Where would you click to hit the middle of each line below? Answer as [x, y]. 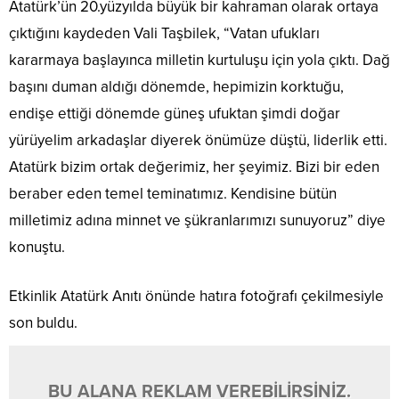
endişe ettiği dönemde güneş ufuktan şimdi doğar [175, 114]
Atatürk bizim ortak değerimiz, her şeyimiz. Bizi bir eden [194, 167]
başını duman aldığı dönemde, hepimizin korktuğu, [176, 87]
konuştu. [37, 248]
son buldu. [43, 323]
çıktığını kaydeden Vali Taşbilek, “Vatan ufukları [164, 34]
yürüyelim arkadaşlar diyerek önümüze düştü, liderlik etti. [198, 141]
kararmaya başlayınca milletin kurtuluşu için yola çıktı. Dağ [199, 61]
